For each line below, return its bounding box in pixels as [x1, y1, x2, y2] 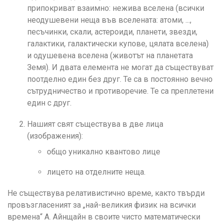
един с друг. [27, 98, 72, 108]
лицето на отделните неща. [47, 167, 146, 177]
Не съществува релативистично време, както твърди [7, 188, 205, 198]
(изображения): [27, 131, 83, 141]
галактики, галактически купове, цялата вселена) [27, 38, 209, 48]
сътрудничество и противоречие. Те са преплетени [27, 86, 214, 96]
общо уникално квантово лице [47, 147, 160, 157]
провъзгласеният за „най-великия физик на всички [7, 200, 196, 210]
